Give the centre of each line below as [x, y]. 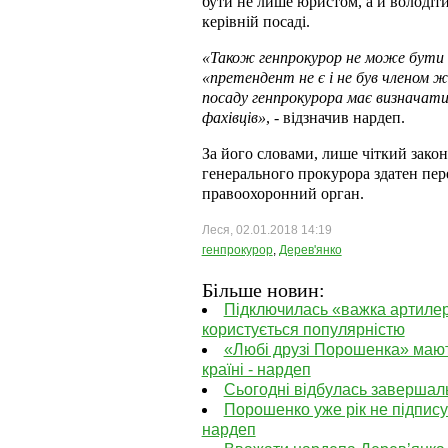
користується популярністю [303, 329]
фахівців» [233, 117]
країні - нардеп [256, 369]
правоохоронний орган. [282, 193]
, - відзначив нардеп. [335, 117]
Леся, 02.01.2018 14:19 [266, 230]
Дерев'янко [310, 250]
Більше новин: [263, 290]
